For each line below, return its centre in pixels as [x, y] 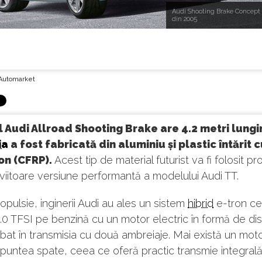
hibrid [201, 203]
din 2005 [185, 19]
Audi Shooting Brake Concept [216, 11]
